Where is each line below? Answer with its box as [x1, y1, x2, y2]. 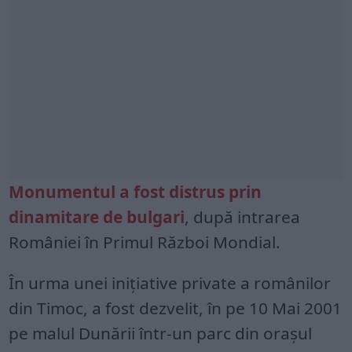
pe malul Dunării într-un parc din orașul [9, 321, 313, 344]
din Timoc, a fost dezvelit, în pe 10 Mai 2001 [9, 296, 343, 319]
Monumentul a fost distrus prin [9, 180, 262, 203]
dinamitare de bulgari [9, 205, 185, 228]
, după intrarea [185, 205, 301, 228]
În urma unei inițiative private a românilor [9, 271, 332, 294]
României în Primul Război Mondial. [9, 230, 281, 253]
